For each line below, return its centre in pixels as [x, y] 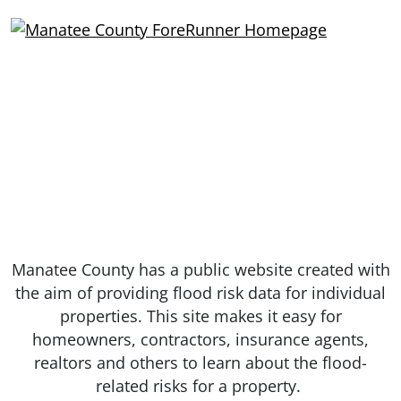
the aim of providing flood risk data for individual [200, 292]
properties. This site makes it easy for [200, 316]
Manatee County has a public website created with [200, 269]
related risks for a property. [200, 385]
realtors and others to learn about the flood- [200, 362]
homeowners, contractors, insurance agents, [200, 339]
